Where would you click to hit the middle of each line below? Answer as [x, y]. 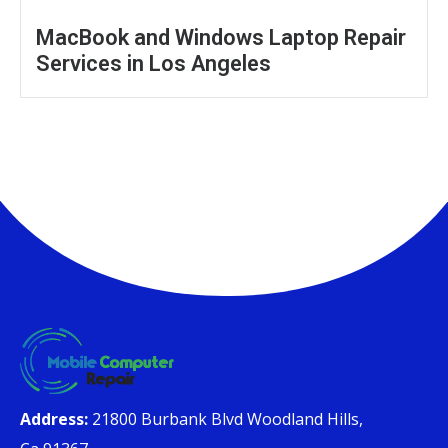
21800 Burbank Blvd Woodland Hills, [225, 419]
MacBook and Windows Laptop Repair [221, 37]
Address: [54, 419]
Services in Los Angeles [153, 63]
